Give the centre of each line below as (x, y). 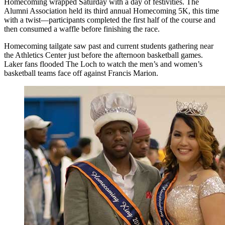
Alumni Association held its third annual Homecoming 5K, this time (111, 11)
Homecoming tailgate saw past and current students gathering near (109, 46)
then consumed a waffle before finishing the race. (82, 29)
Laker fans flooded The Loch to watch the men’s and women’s (103, 64)
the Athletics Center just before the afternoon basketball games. (103, 55)
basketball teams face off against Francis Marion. (82, 73)
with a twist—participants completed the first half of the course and (110, 20)
